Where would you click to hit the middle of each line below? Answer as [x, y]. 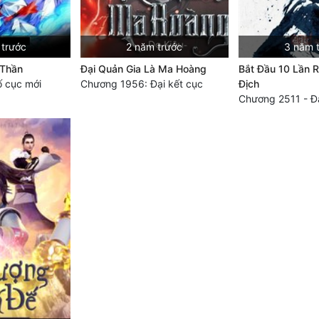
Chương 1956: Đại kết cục [141, 84]
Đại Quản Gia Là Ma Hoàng [143, 69]
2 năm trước [155, 47]
